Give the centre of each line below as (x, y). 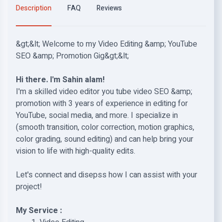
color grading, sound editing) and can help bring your (105, 139)
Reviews (109, 8)
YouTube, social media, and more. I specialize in (97, 115)
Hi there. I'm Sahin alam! (60, 80)
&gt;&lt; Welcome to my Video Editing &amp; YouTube (107, 44)
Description (34, 8)
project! (29, 187)
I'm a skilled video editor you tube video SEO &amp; (104, 92)
